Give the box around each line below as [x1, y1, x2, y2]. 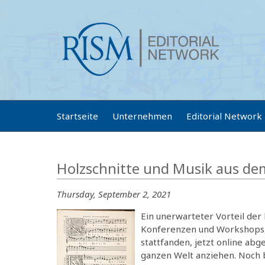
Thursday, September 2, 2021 [57, 188, 171, 200]
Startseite [57, 110, 98, 122]
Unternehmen [112, 110, 172, 122]
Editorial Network [186, 110, 262, 122]
